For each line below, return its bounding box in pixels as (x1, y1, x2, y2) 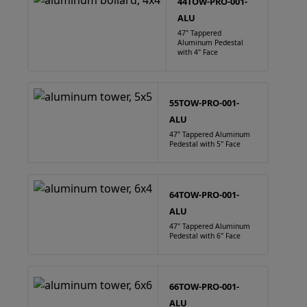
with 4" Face (177, 47, 218, 57)
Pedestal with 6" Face (169, 231, 241, 241)
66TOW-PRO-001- (169, 280, 239, 293)
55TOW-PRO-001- (169, 97, 239, 109)
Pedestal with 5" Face (169, 139, 241, 149)
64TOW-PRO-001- (169, 188, 239, 201)
